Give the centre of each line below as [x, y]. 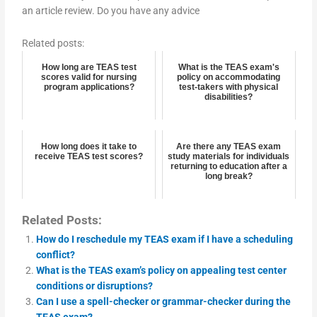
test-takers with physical [229, 87]
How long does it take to [89, 146]
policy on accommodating [229, 77]
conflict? [56, 254]
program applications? [89, 87]
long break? [229, 176]
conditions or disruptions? [95, 286]
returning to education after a [229, 166]
